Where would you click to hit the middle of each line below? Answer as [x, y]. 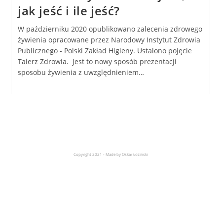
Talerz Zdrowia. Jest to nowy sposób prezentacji [97, 61]
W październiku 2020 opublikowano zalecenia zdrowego [110, 29]
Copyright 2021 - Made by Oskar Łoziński [110, 154]
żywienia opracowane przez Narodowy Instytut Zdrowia [109, 39]
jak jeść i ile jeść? [69, 10]
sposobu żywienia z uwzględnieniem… [81, 72]
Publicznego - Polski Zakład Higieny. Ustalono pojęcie [105, 50]
